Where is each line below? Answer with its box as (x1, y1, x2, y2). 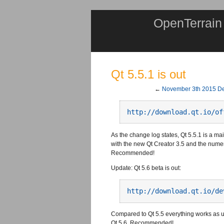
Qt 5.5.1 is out (111, 67, 186, 81)
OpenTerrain (153, 16, 222, 30)
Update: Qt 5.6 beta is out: (111, 164, 181, 172)
